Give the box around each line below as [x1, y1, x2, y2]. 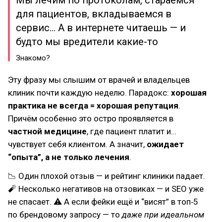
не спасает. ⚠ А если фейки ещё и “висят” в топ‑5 [8, 197, 198, 207]
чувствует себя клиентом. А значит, [8, 139, 147, 149]
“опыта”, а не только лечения [8, 152, 129, 162]
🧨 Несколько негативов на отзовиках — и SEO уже [8, 184, 204, 194]
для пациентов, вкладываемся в [16, 8, 171, 20]
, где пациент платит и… [87, 126, 176, 136]
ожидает [147, 139, 184, 149]
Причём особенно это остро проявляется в [8, 113, 173, 123]
